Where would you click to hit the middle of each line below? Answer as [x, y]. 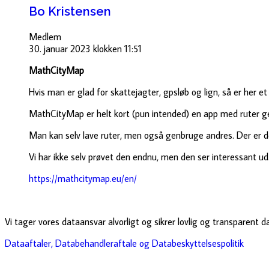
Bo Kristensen [70, 11]
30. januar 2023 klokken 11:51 [85, 48]
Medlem [45, 36]
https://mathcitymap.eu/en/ [83, 178]
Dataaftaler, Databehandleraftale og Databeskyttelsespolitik [124, 243]
